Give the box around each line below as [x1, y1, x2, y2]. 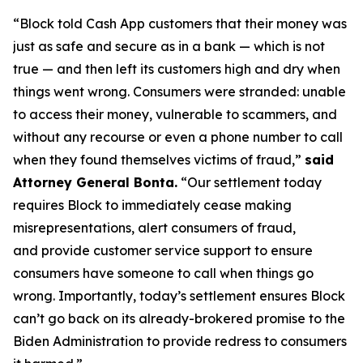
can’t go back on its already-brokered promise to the [13, 310, 345, 327]
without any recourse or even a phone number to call [13, 129, 343, 145]
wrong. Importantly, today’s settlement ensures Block [13, 288, 345, 304]
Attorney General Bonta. [13, 174, 177, 190]
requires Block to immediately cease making [13, 197, 292, 213]
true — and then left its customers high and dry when [13, 61, 340, 77]
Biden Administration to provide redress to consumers [13, 333, 347, 349]
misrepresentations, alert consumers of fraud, [13, 220, 296, 236]
